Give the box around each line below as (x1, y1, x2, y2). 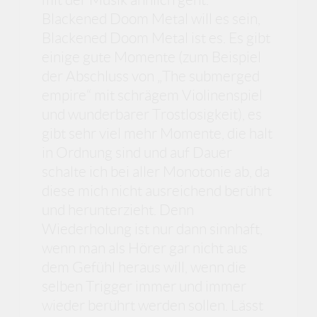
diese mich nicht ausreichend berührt (42, 182, 272, 199)
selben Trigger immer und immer (42, 277, 247, 294)
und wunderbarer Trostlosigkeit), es (42, 105, 263, 122)
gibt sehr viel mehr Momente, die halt (42, 125, 273, 142)
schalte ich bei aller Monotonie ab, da (42, 163, 270, 180)
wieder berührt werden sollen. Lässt (42, 296, 264, 313)
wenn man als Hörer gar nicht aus (42, 239, 248, 256)
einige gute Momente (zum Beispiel (42, 48, 262, 65)
